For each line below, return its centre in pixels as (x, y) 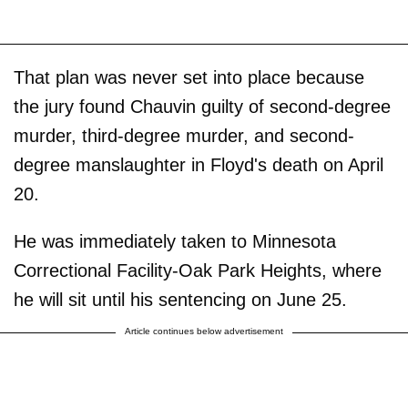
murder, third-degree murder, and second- (184, 136)
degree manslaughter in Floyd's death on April (199, 165)
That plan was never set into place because (189, 78)
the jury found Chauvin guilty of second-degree (202, 107)
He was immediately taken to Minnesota (175, 242)
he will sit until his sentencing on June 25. (180, 300)
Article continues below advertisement (204, 331)
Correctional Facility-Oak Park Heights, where (198, 271)
